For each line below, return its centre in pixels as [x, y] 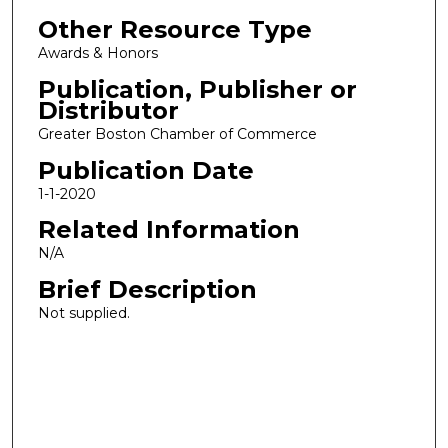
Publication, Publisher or [197, 89]
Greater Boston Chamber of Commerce [177, 133]
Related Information [168, 230]
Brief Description [147, 289]
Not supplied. [83, 312]
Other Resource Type [174, 30]
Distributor [108, 110]
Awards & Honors [97, 53]
